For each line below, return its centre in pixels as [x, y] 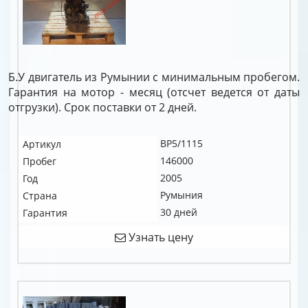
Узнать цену [159, 237]
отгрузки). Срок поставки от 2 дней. [102, 107]
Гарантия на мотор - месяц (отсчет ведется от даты [154, 92]
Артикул [42, 144]
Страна [40, 196]
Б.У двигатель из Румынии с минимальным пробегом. [154, 77]
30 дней [179, 212]
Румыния [181, 195]
